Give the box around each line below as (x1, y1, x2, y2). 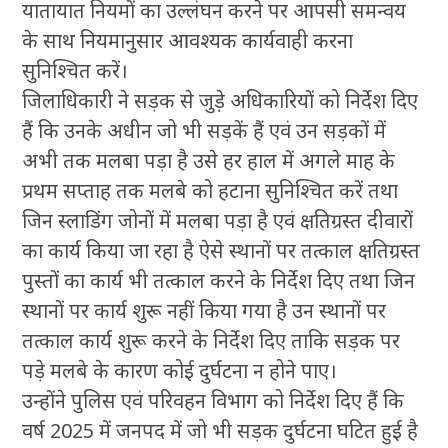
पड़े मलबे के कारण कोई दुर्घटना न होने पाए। (22, 357, 338, 385)
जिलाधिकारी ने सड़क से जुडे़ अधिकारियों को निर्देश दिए (22, 87, 419, 115)
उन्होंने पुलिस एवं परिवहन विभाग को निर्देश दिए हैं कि (22, 387, 405, 415)
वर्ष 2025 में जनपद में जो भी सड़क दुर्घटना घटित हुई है (22, 417, 419, 445)
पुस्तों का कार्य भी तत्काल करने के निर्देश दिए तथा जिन (22, 267, 416, 295)
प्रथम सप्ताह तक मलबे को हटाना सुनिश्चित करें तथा (22, 177, 399, 205)
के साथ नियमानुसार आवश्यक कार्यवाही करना (22, 27, 354, 55)
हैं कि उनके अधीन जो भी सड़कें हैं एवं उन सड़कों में (22, 117, 387, 145)
